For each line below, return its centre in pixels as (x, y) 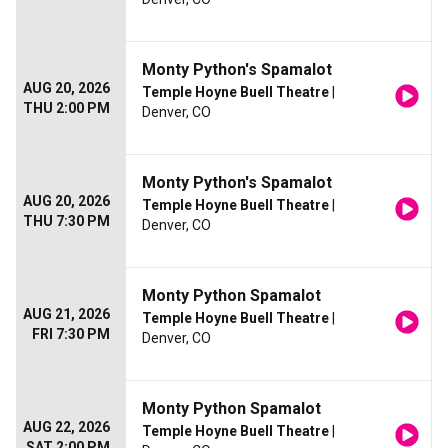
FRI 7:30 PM (71, 334)
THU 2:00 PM (66, 108)
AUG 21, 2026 (66, 314)
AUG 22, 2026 (66, 427)
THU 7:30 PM (66, 221)
